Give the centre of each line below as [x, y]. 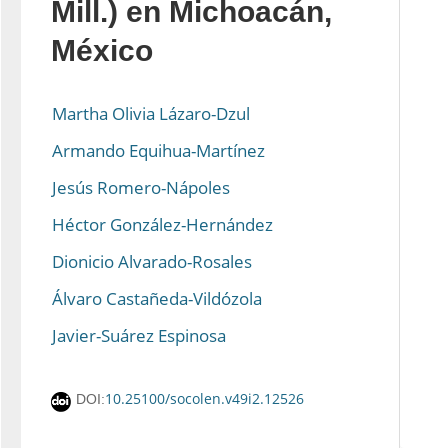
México [102, 50]
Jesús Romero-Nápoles [141, 187]
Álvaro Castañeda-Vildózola [157, 298]
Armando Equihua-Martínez [158, 150]
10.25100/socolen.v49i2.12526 [204, 398]
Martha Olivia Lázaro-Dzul [151, 113]
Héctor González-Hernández [162, 224]
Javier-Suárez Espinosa [139, 335]
